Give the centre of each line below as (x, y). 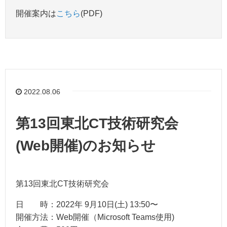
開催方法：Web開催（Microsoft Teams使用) (95, 217)
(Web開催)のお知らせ (86, 145)
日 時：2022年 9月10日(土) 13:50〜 (87, 204)
